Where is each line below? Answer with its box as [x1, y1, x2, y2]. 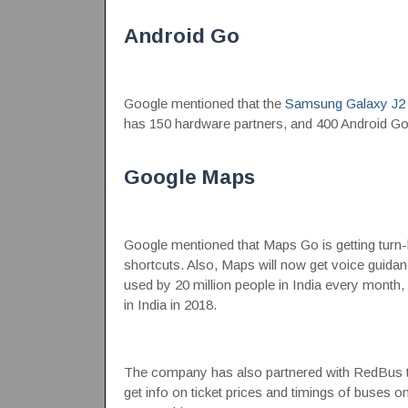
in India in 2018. [123, 297, 217, 312]
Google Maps [123, 166, 255, 189]
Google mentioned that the [123, 96, 285, 111]
